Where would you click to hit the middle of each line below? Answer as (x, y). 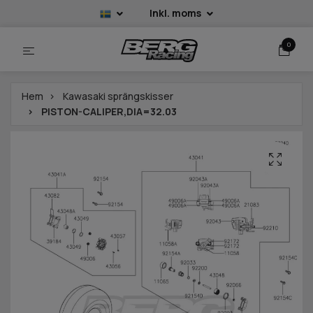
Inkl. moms (176, 13)
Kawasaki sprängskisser (118, 96)
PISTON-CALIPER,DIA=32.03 (108, 112)
